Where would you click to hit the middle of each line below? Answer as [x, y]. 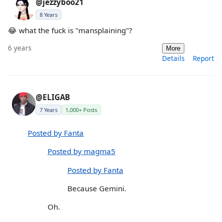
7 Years [49, 110]
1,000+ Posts [81, 110]
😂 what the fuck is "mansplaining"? [70, 30]
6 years [20, 48]
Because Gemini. [97, 188]
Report [203, 58]
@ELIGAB [53, 97]
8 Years [49, 14]
